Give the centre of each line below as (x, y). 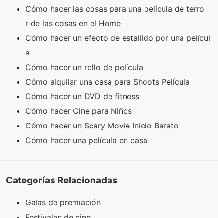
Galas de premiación (63, 202)
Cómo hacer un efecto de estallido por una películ (118, 38)
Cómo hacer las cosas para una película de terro (115, 9)
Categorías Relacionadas (62, 180)
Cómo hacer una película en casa (88, 140)
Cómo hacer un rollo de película (85, 67)
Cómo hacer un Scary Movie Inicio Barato (103, 126)
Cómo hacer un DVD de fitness (83, 97)
